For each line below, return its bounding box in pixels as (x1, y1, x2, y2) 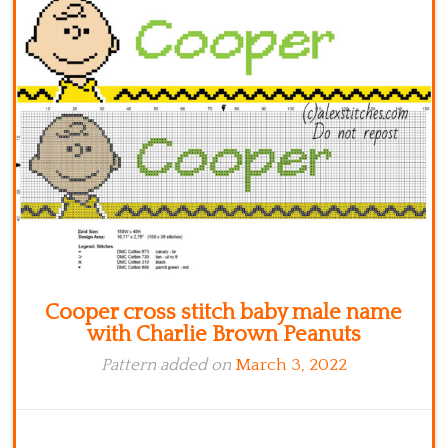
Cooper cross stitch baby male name (45, 300, 403, 326)
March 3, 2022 (234, 356, 347, 375)
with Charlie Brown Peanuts (86, 322, 361, 348)
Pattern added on (100, 356, 235, 375)
